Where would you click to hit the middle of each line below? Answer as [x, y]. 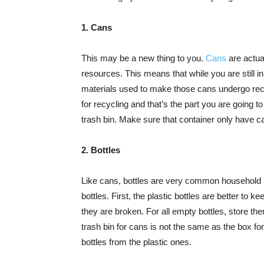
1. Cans [97, 27]
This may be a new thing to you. [143, 58]
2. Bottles [101, 150]
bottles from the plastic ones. [136, 242]
